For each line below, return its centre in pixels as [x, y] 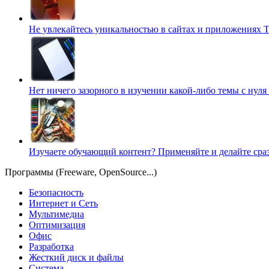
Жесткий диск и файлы [76, 257]
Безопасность [56, 192]
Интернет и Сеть [63, 203]
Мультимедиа [56, 214]
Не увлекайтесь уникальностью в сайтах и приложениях [146, 29]
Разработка [51, 246]
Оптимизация [57, 225]
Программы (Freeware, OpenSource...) [81, 172]
